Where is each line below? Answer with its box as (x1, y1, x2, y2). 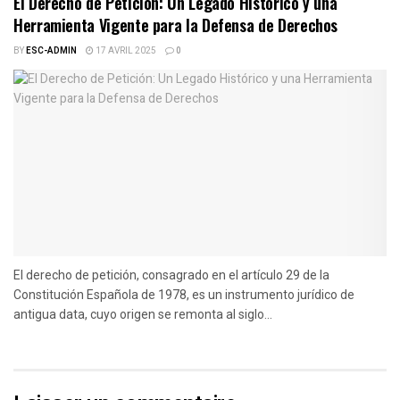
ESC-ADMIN (26, 44, 77, 57)
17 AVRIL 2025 (94, 44, 156, 57)
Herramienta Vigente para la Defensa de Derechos (13, 12, 338, 37)
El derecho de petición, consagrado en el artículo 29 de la (13, 267, 329, 282)
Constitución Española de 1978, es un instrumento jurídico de (13, 287, 354, 302)
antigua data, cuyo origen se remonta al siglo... (13, 306, 272, 321)
